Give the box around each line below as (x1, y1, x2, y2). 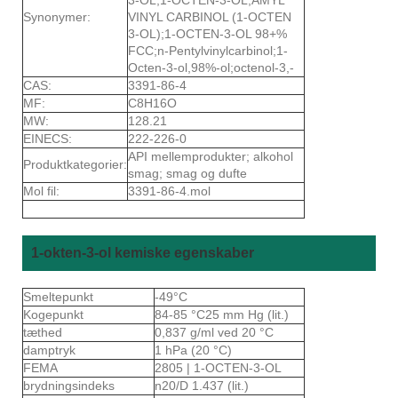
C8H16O (128, 95, 177, 110)
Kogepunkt (23, 306, 87, 322)
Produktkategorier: (23, 156, 127, 171)
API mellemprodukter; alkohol (128, 148, 293, 163)
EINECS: (23, 131, 72, 146)
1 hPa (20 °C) (155, 342, 232, 357)
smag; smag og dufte (128, 165, 247, 180)
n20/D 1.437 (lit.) (155, 378, 249, 393)
